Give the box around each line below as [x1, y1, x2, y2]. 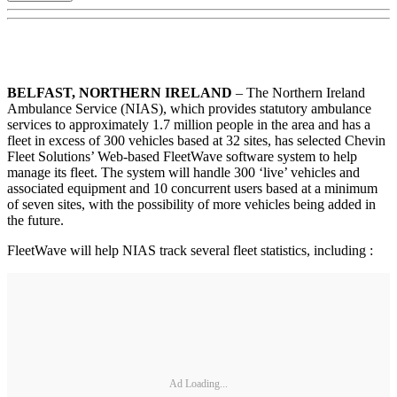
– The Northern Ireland [232, 85, 365, 101]
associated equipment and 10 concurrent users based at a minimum [7, 181, 378, 197]
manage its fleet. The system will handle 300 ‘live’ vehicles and [7, 165, 360, 181]
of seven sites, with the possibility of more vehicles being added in [7, 197, 376, 213]
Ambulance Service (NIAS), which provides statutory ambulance [7, 101, 371, 117]
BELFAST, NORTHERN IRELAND [7, 85, 232, 101]
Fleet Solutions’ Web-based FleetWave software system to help [7, 149, 357, 165]
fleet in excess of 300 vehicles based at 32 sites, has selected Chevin [7, 133, 385, 149]
